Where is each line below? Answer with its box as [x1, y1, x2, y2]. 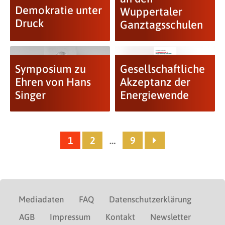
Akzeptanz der [120, 75, 190, 89]
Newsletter [150, 212, 191, 222]
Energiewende [120, 88, 189, 102]
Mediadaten [19, 194, 64, 205]
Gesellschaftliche [120, 62, 205, 76]
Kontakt [105, 212, 135, 222]
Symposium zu [15, 62, 86, 76]
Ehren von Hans [15, 75, 91, 89]
